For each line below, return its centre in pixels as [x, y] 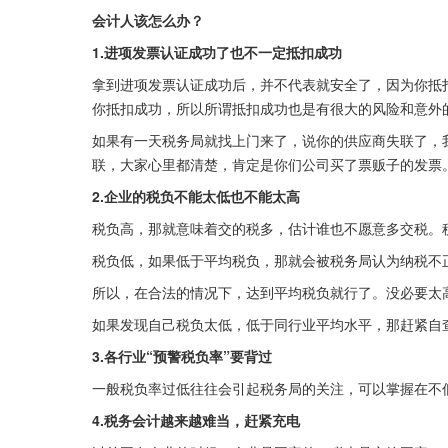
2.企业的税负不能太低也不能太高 [196, 196]
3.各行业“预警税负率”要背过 [182, 356]
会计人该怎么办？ [148, 20]
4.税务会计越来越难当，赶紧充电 [196, 420]
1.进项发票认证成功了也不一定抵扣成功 [217, 52]
